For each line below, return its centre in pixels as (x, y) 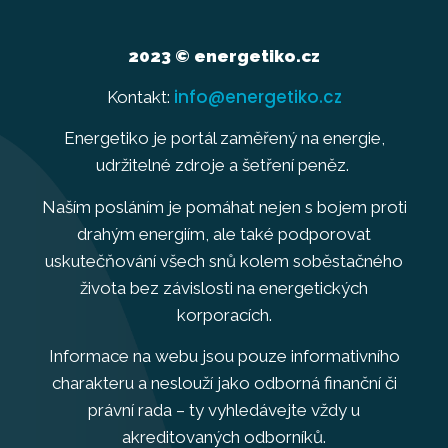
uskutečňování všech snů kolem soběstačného (224, 260)
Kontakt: (140, 96)
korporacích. (224, 314)
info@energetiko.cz (257, 96)
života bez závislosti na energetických (224, 287)
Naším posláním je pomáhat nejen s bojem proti (224, 206)
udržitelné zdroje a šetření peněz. (224, 165)
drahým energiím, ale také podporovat (224, 233)
